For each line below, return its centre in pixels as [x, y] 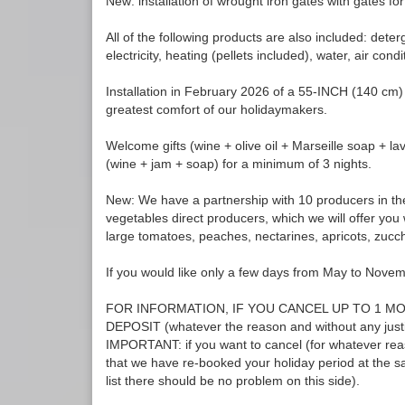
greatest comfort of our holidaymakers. [217, 110]
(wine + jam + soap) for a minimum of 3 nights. [239, 164]
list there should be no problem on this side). [233, 381]
